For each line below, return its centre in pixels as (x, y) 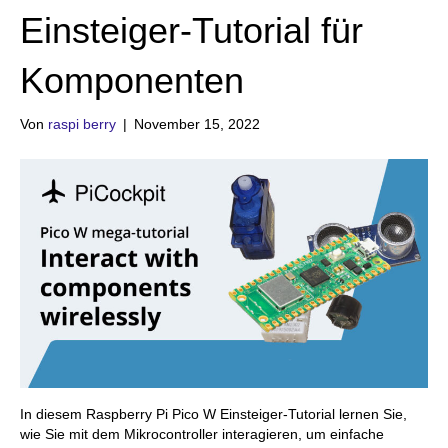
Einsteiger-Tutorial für (191, 30)
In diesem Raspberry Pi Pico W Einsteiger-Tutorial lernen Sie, (213, 414)
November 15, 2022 (197, 124)
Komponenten (132, 80)
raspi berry (82, 124)
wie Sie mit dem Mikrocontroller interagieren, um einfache (202, 434)
